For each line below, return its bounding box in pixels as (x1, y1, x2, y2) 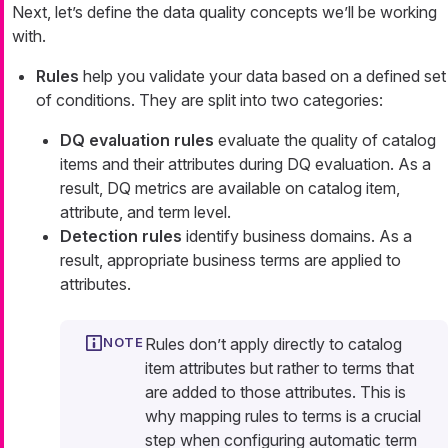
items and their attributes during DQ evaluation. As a (60, 154, 431, 175)
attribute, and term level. (60, 202, 231, 223)
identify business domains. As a (182, 226, 412, 247)
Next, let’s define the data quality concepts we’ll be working (12, 2, 437, 23)
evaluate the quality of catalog (214, 130, 436, 151)
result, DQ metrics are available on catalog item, (60, 178, 400, 199)
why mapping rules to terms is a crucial (145, 406, 421, 427)
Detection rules (60, 226, 182, 247)
